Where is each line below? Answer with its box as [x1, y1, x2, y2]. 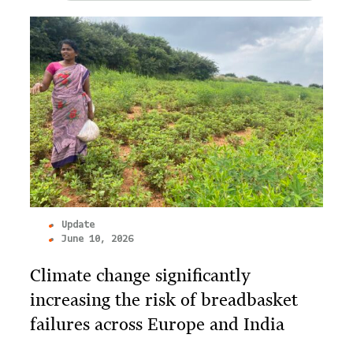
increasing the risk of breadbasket [30, 288, 298, 310]
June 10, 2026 [61, 232, 133, 245]
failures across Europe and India [30, 313, 284, 335]
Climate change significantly [30, 264, 251, 286]
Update [61, 218, 95, 231]
